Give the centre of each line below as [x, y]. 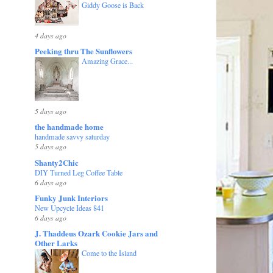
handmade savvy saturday [73, 137]
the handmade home [69, 127]
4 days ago [51, 35]
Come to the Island [109, 253]
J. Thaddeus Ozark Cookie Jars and [97, 233]
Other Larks [56, 243]
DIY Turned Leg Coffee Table [79, 172]
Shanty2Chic [57, 162]
